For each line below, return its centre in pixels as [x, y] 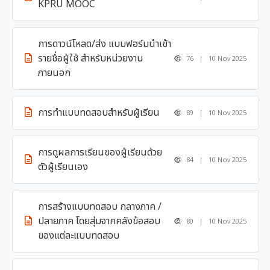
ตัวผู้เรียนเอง [63, 167]
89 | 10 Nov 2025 [215, 113]
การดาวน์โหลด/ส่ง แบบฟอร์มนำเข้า [105, 44]
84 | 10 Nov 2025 [215, 160]
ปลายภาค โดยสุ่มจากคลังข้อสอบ [99, 221]
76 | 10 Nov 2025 [215, 58]
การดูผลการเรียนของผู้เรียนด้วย [100, 152]
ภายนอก [54, 73]
